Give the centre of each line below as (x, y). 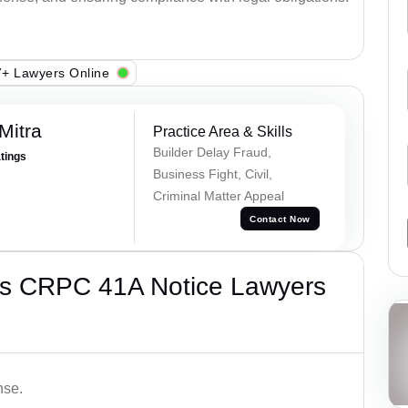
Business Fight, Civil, (212, 174)
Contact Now (280, 219)
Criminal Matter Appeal (218, 196)
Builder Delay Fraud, (212, 153)
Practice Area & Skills (222, 132)
